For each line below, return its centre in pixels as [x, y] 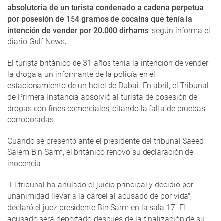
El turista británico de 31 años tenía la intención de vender [108, 63]
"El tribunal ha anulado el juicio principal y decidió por [100, 185]
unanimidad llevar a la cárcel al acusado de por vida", [100, 196]
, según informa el [179, 30]
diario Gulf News [36, 42]
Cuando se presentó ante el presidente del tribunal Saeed [106, 141]
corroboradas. [32, 120]
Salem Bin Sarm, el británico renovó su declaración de [100, 152]
